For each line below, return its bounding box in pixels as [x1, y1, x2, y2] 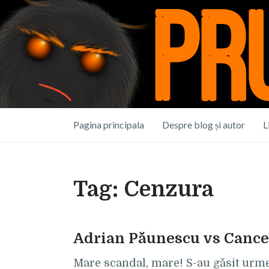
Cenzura [124, 177, 214, 202]
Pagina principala [73, 119, 144, 130]
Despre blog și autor [162, 119, 245, 130]
